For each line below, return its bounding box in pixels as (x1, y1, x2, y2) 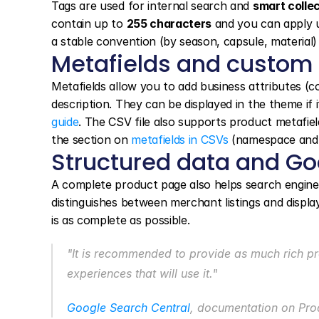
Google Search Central (67, 300, 190, 315)
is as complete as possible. (51, 213, 190, 227)
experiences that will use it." (67, 266, 217, 281)
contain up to (51, 16, 127, 31)
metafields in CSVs (131, 132, 229, 147)
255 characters (126, 16, 212, 31)
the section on (51, 132, 132, 147)
